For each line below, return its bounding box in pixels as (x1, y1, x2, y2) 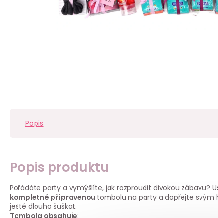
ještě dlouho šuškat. (10, 201, 77, 211)
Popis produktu (10, 158, 109, 176)
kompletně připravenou (10, 192, 97, 202)
